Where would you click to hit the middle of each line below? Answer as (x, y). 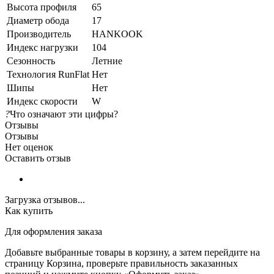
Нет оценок (29, 147)
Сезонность (31, 61)
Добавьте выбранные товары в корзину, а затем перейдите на (132, 252)
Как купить (29, 210)
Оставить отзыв (38, 158)
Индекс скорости (42, 101)
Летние (107, 61)
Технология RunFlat (48, 74)
